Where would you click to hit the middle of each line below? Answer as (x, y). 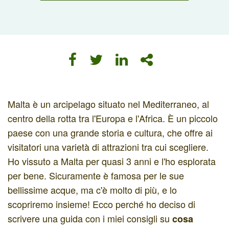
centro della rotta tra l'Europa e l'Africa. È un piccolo (113, 118)
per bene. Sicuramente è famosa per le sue (96, 175)
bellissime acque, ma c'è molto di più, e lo (92, 190)
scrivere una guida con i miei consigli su (90, 218)
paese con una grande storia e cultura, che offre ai (110, 132)
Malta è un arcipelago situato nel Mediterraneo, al (108, 104)
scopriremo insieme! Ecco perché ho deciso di (101, 204)
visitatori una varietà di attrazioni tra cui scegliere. (108, 147)
